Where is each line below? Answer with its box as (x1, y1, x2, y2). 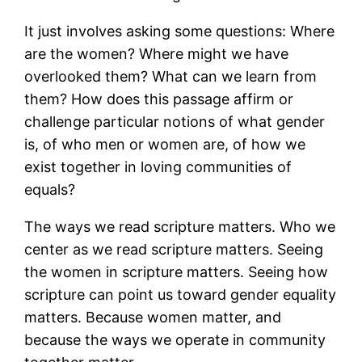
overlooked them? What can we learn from (24, 67, 318, 85)
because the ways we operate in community (24, 330, 326, 348)
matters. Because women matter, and (24, 308, 282, 326)
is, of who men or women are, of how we (24, 135, 306, 153)
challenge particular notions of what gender (24, 112, 326, 130)
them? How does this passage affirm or (24, 90, 294, 107)
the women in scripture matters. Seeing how (24, 263, 329, 280)
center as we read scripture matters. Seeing (24, 240, 324, 258)
